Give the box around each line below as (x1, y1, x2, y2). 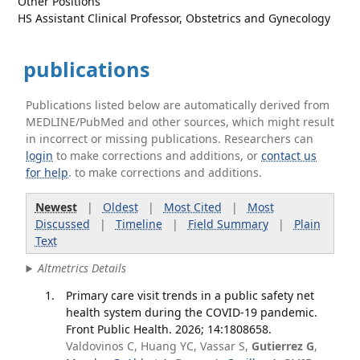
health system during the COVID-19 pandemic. (65, 304, 317, 320)
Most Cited (163, 198, 222, 215)
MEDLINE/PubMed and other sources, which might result (26, 114, 335, 129)
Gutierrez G (251, 337, 314, 354)
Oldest (102, 198, 138, 215)
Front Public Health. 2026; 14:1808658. (65, 321, 272, 337)
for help (26, 165, 69, 180)
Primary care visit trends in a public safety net (65, 287, 314, 303)
